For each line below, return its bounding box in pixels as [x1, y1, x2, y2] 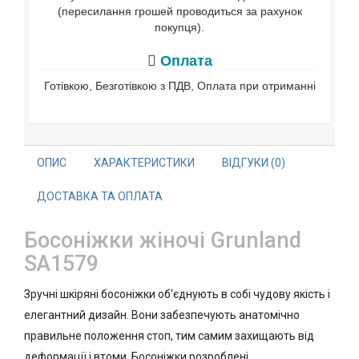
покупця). [155, 21, 204, 34]
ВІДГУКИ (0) [222, 156, 285, 169]
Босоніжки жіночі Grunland [24, 228, 301, 253]
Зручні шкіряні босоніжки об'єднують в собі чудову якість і [24, 288, 330, 301]
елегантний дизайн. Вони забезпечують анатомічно [24, 309, 300, 321]
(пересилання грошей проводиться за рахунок [57, 5, 302, 18]
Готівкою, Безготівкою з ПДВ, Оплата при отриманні [43, 79, 316, 92]
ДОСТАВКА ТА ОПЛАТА [37, 190, 163, 203]
